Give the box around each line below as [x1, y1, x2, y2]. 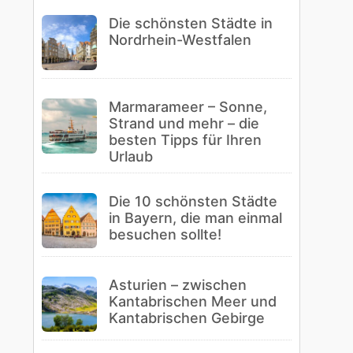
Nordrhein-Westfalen [109, 31, 252, 48]
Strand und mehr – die [109, 114, 260, 132]
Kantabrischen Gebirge [109, 309, 266, 326]
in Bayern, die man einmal [109, 209, 283, 226]
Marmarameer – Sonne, [109, 98, 268, 115]
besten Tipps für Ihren [109, 131, 262, 148]
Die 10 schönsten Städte [109, 192, 278, 210]
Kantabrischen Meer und [109, 292, 277, 310]
